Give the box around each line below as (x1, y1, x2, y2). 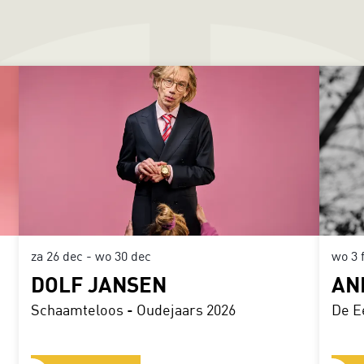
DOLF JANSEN (31, 271, 167, 297)
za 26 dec (31, 247, 87, 263)
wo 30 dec (95, 247, 152, 263)
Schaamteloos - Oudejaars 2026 (31, 300, 236, 318)
